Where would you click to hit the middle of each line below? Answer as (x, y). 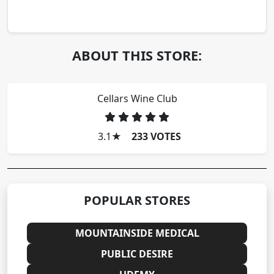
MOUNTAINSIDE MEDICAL (137, 233)
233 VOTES (156, 136)
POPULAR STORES (137, 200)
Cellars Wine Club (137, 98)
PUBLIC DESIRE (137, 254)
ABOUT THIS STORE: (137, 55)
